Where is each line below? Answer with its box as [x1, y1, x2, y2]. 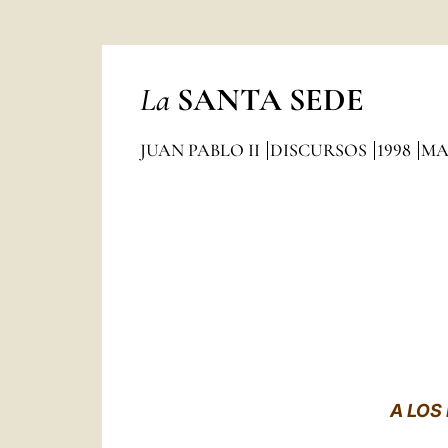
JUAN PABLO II [139, 139, 264, 161]
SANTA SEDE [176, 80, 364, 119]
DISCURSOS [269, 139, 371, 161]
